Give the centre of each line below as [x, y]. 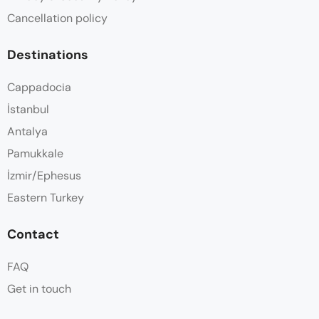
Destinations [48, 55]
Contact [33, 235]
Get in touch [39, 289]
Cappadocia [39, 88]
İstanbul [28, 110]
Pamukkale [35, 154]
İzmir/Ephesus [44, 176]
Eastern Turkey [46, 198]
